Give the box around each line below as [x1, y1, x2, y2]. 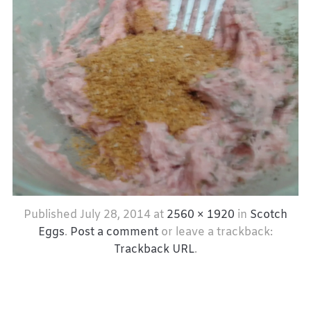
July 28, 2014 [80, 207, 151, 222]
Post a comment [70, 224, 158, 239]
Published [24, 207, 80, 222]
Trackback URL [114, 242, 194, 257]
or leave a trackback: [158, 224, 273, 239]
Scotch [250, 207, 287, 222]
